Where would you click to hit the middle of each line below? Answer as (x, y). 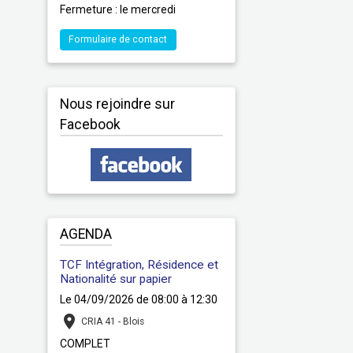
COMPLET (85, 344)
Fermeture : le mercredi (117, 9)
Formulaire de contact (118, 40)
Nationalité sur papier (115, 279)
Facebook (90, 124)
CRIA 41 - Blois (112, 322)
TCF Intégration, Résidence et (139, 265)
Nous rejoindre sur (117, 104)
